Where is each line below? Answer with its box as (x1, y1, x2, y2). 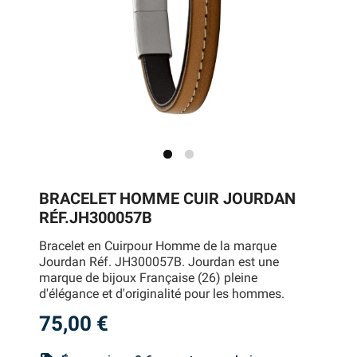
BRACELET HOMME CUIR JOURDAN (39, 189, 296, 209)
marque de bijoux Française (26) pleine (39, 269, 258, 285)
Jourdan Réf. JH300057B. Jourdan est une (39, 253, 280, 269)
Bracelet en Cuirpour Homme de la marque (39, 237, 277, 253)
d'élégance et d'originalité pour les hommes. (39, 285, 285, 301)
